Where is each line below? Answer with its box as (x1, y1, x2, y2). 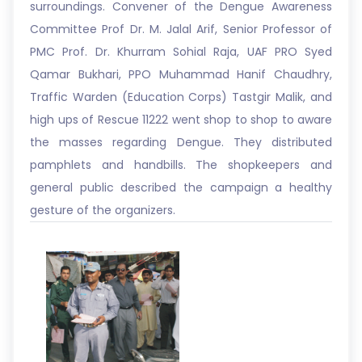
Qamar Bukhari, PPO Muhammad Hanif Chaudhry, (30, 66, 332, 82)
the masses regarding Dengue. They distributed (30, 134, 332, 150)
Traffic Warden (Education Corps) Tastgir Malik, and (30, 89, 332, 105)
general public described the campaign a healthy (30, 179, 332, 196)
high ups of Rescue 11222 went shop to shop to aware (30, 112, 332, 128)
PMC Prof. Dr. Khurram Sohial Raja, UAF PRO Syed (30, 44, 332, 60)
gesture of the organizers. (30, 202, 175, 218)
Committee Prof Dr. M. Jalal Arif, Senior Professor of (30, 21, 332, 37)
